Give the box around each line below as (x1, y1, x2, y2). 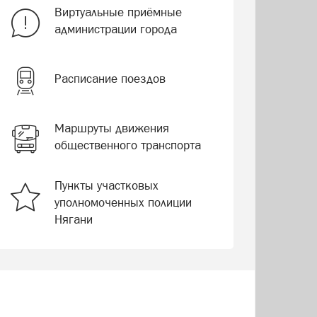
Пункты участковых (54, 178, 158, 192)
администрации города (54, 22, 177, 36)
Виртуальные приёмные (54, 5, 182, 19)
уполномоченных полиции (54, 195, 192, 209)
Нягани (54, 212, 93, 226)
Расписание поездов (54, 71, 166, 86)
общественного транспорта (54, 138, 201, 152)
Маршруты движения (54, 121, 169, 135)
